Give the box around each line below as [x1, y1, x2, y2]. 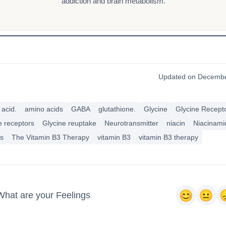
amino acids [24, 105, 63, 113]
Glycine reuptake [42, 119, 96, 127]
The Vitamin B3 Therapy [11, 133, 89, 141]
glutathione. [98, 105, 136, 113]
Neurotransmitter [104, 119, 158, 127]
